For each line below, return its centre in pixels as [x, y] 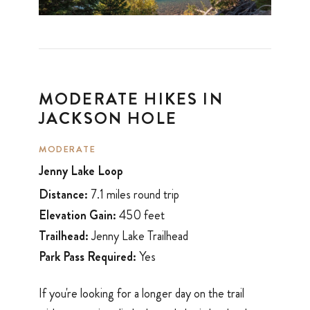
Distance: [63, 195]
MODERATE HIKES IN [131, 99]
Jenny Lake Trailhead [138, 236]
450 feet [140, 216]
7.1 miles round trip [134, 195]
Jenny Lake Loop [81, 171]
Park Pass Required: [88, 257]
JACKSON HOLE [108, 118]
